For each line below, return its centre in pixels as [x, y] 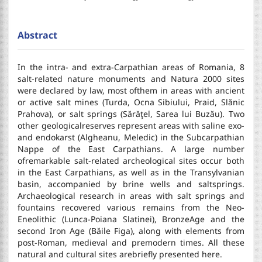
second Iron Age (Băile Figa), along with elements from [131, 230]
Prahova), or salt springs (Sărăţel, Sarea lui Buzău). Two [131, 113]
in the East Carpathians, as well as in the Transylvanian [131, 172]
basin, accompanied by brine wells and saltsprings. [131, 184]
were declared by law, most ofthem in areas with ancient [131, 90]
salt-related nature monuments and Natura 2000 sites [131, 78]
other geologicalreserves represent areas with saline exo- [131, 125]
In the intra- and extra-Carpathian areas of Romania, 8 [131, 67]
